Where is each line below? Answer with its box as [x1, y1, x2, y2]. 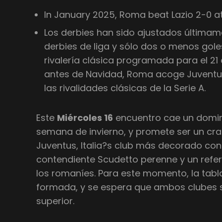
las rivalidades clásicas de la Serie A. [44, 81, 206, 94]
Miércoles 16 [57, 111, 113, 124]
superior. [36, 194, 75, 207]
